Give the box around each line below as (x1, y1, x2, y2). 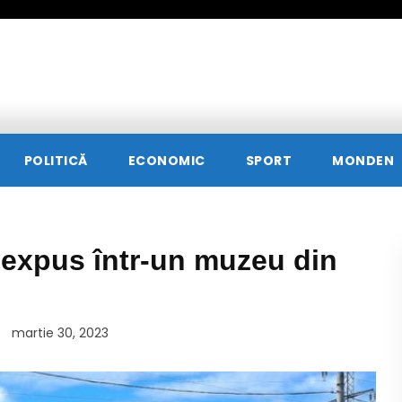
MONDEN (332, 152, 394, 170)
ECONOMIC (127, 152, 205, 170)
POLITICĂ (23, 152, 88, 170)
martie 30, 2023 (11, 323, 109, 342)
